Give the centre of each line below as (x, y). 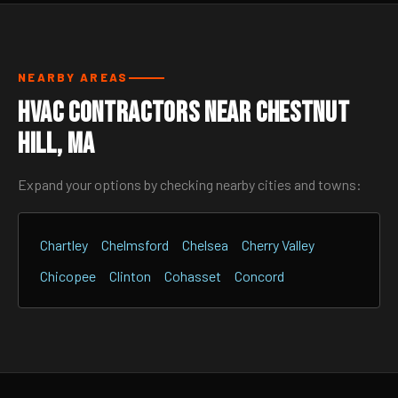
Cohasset (193, 276)
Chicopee (68, 276)
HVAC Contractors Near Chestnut (184, 113)
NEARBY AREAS (73, 77)
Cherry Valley (278, 245)
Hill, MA (57, 144)
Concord (259, 276)
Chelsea (205, 245)
